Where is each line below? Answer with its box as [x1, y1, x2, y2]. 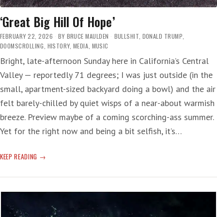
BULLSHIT [114, 31, 139, 41]
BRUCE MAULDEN [66, 31, 109, 41]
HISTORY [47, 41, 70, 50]
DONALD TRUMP [142, 31, 183, 41]
